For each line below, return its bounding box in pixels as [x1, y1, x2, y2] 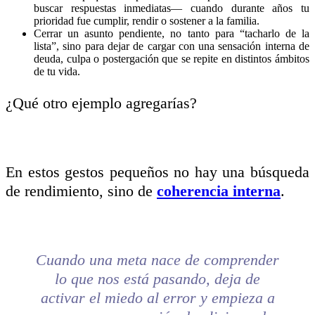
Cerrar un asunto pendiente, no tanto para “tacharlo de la [34, 27, 309, 39]
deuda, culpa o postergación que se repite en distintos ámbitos [34, 52, 309, 65]
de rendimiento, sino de [6, 181, 157, 200]
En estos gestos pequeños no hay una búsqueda [6, 162, 309, 181]
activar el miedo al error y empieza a [40, 288, 275, 307]
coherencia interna [157, 181, 281, 200]
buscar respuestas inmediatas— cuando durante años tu [34, 1, 309, 14]
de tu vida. [34, 65, 80, 77]
